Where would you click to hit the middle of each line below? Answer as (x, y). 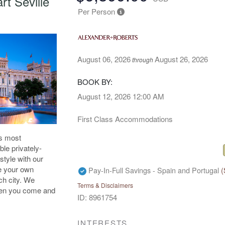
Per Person (96, 11)
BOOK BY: (95, 81)
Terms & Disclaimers (105, 185)
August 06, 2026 (104, 59)
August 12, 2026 (104, 96)
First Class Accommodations (125, 119)
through (143, 59)
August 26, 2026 (182, 59)
